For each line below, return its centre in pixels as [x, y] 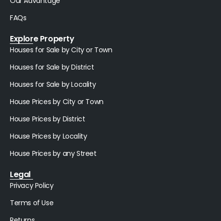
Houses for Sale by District [52, 67]
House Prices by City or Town [57, 102]
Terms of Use [32, 203]
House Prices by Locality [49, 136]
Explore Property [42, 39]
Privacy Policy [32, 186]
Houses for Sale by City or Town [61, 50]
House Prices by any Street [53, 154]
